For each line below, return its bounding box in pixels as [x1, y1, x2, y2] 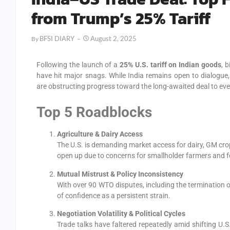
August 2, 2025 [90, 34, 137, 43]
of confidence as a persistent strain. [57, 191, 170, 200]
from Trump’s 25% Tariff [31, 6, 210, 31]
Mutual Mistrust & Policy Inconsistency [57, 169, 183, 178]
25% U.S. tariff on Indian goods [119, 61, 221, 69]
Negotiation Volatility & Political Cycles [57, 209, 185, 218]
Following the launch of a [36, 61, 120, 69]
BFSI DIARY [40, 34, 74, 43]
